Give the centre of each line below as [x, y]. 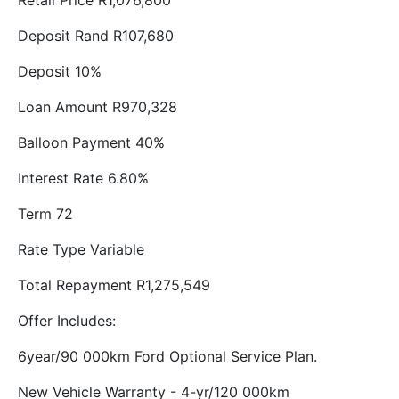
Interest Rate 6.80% [83, 178]
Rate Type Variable [81, 249]
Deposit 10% [60, 71]
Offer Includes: [67, 321]
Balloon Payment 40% [91, 142]
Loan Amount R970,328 [98, 107]
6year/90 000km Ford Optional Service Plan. [167, 356]
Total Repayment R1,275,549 [114, 285]
